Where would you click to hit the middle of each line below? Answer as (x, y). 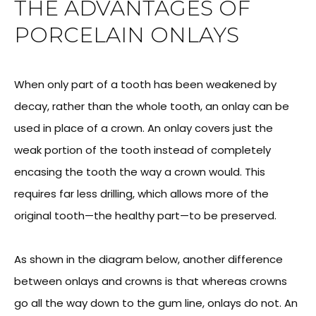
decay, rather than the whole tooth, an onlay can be (152, 106)
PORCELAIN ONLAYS (127, 35)
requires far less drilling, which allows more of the (141, 194)
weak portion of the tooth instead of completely (142, 150)
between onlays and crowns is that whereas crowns (151, 281)
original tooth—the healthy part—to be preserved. (145, 215)
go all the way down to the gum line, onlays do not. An (156, 303)
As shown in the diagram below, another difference (148, 259)
